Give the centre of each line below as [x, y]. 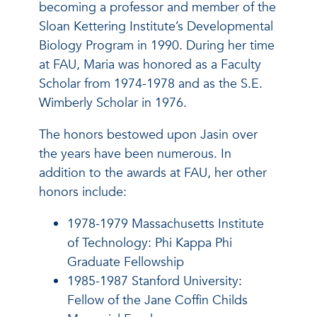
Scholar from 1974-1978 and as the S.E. [151, 83]
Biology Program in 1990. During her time [157, 45]
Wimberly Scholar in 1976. [113, 103]
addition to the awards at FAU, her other [153, 173]
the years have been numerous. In [135, 154]
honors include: [83, 192]
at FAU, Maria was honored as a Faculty [150, 64]
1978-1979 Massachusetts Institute [166, 224]
